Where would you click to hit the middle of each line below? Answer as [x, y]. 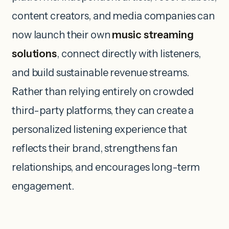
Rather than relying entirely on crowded [103, 92]
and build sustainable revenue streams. [100, 73]
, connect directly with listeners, [129, 54]
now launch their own [62, 35]
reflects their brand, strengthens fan [95, 148]
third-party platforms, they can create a [103, 111]
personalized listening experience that [99, 130]
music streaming [153, 35]
